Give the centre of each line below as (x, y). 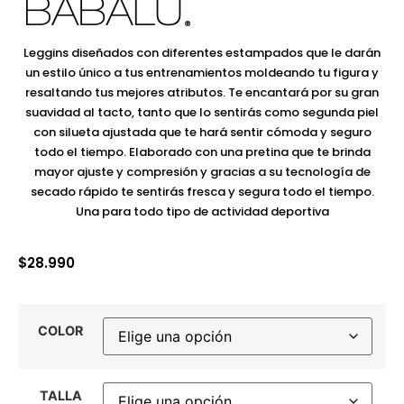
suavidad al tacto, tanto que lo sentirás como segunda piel (202, 113)
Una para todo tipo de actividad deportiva (202, 212)
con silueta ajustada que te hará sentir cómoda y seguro (202, 133)
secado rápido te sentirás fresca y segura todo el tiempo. (202, 192)
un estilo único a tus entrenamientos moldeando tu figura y (202, 73)
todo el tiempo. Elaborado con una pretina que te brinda (202, 152)
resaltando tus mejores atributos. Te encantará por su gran (202, 93)
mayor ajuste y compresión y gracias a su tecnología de (202, 172)
